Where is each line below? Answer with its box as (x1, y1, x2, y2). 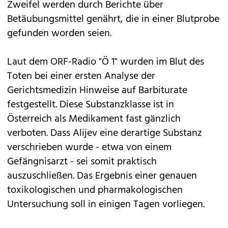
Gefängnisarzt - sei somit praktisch (7, 154, 157, 170)
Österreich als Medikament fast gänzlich (7, 111, 181, 127)
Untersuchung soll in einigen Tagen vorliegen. (7, 196, 205, 213)
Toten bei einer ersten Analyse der (7, 68, 155, 84)
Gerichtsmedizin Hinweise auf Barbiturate (7, 82, 187, 99)
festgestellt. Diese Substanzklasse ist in (7, 97, 174, 113)
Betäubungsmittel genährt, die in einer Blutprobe (7, 11, 219, 27)
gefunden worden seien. (7, 25, 111, 42)
